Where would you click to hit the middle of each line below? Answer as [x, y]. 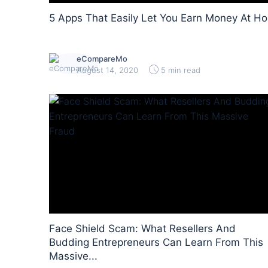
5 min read [181, 70]
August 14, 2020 [107, 70]
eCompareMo [102, 59]
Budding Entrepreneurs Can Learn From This [156, 242]
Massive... [73, 256]
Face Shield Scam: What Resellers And [142, 229]
